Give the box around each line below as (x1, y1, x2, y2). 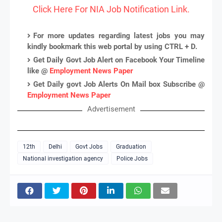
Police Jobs (116, 155, 148, 162)
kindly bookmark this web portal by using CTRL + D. (27, 42, 197, 51)
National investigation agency (23, 155, 103, 162)
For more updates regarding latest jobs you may (33, 31, 205, 40)
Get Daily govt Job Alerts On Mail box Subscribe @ (33, 79, 205, 89)
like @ (27, 66, 50, 75)
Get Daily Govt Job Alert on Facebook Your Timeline (33, 55, 205, 64)
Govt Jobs (75, 143, 103, 150)
